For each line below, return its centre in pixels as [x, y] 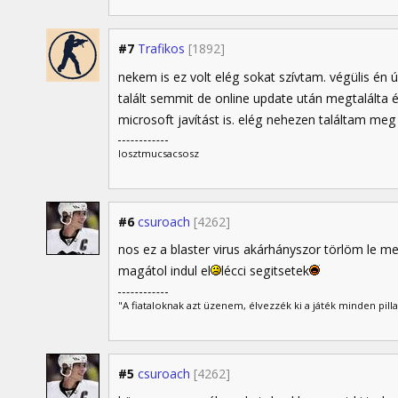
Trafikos [161, 49]
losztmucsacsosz [159, 154]
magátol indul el [164, 271]
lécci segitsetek [265, 271]
